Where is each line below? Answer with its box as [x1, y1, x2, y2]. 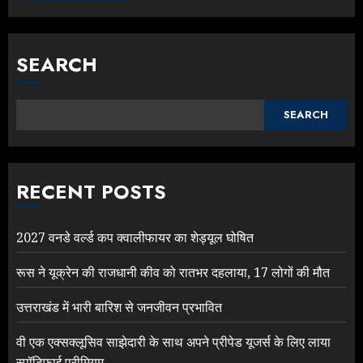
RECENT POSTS [16, 177, 166, 206]
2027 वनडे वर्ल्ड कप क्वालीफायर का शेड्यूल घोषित [16, 228, 254, 246]
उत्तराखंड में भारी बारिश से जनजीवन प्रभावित [16, 297, 222, 316]
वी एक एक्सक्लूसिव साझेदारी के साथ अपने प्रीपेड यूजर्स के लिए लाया [16, 332, 331, 351]
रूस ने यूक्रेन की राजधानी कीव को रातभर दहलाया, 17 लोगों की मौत [16, 263, 330, 281]
